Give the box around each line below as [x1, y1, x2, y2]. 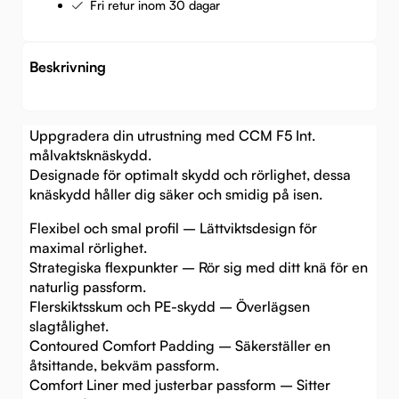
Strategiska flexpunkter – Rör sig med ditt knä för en [29, 257, 368, 276]
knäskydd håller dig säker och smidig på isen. [29, 184, 322, 203]
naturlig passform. [29, 277, 146, 296]
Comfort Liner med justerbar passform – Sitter [29, 375, 330, 394]
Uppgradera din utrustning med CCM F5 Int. [29, 126, 315, 144]
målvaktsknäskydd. [29, 145, 151, 164]
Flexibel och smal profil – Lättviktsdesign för [29, 218, 317, 237]
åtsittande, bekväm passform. [29, 355, 219, 374]
